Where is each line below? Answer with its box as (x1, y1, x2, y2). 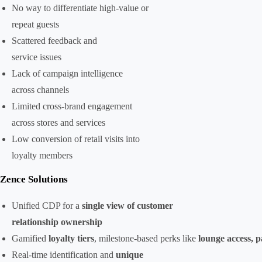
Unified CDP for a (12, 201, 82, 211)
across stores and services (12, 118, 105, 127)
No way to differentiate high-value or (12, 3, 149, 13)
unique (116, 250, 143, 260)
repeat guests (12, 19, 59, 29)
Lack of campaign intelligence (12, 68, 123, 78)
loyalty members (12, 150, 73, 160)
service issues (12, 52, 61, 62)
